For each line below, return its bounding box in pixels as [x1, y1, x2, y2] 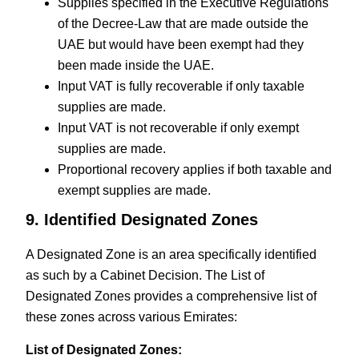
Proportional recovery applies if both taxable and [58, 163, 333, 177]
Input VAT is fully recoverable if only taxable [58, 79, 305, 94]
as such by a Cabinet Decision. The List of [26, 268, 265, 283]
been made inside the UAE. [58, 58, 215, 73]
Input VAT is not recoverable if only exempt [58, 121, 300, 135]
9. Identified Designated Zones [26, 211, 259, 229]
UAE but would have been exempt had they [58, 38, 305, 52]
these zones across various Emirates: [26, 310, 238, 325]
